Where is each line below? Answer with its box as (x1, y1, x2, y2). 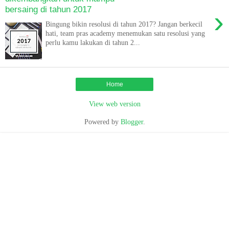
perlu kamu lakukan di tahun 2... (45, 38, 141, 47)
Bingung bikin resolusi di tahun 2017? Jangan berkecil (45, 19, 203, 28)
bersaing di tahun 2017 (5, 4, 91, 15)
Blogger (120, 117, 143, 126)
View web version (88, 99, 141, 108)
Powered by (84, 117, 121, 126)
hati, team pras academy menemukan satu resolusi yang (45, 29, 205, 37)
